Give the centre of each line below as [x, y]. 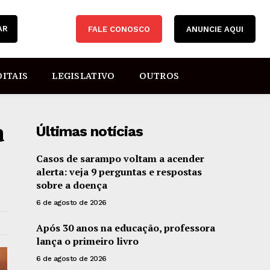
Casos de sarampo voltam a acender [121, 159]
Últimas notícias [90, 131]
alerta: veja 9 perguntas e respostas [119, 172]
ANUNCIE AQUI [215, 30]
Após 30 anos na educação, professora [126, 228]
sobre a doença [72, 185]
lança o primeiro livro [88, 241]
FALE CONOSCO [119, 30]
